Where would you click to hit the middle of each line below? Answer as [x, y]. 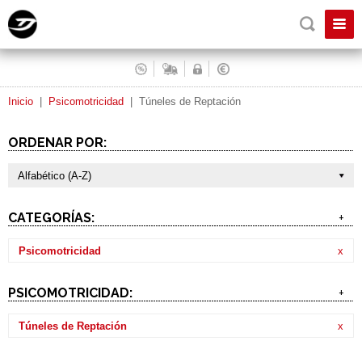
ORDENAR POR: [57, 143]
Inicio [21, 101]
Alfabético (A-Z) [55, 176]
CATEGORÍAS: [51, 218]
